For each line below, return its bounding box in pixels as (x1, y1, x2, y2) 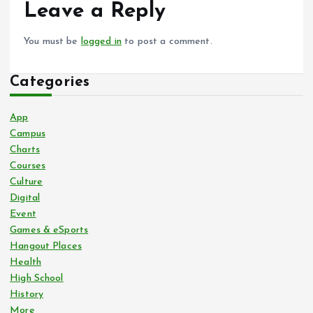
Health (10, 256, 41, 268)
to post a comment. (122, 36, 212, 47)
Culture (10, 176, 43, 187)
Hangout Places (10, 240, 82, 252)
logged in (80, 36, 122, 47)
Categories (10, 74, 90, 89)
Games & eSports (10, 224, 89, 235)
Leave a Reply (24, 1, 166, 22)
